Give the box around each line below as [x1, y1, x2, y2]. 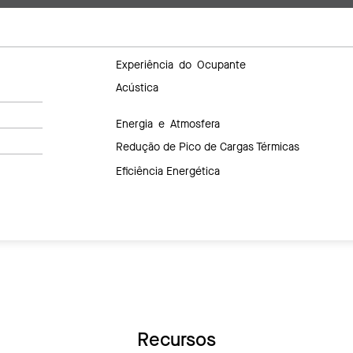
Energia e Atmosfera [115, 117, 220, 128]
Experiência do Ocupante [115, 58, 246, 69]
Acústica [115, 80, 158, 95]
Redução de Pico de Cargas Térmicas [115, 139, 299, 154]
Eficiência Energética [115, 163, 220, 179]
